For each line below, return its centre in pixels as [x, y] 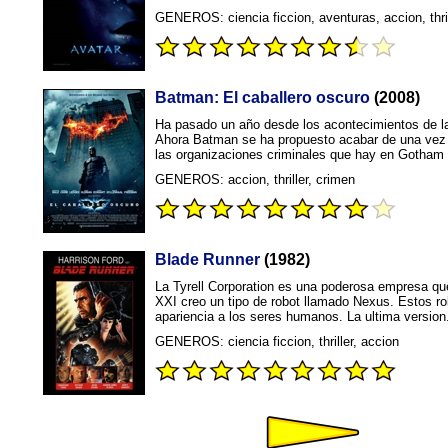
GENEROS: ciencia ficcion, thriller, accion [277, 341]
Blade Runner [207, 259]
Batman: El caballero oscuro [262, 97]
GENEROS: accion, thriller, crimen [255, 179]
